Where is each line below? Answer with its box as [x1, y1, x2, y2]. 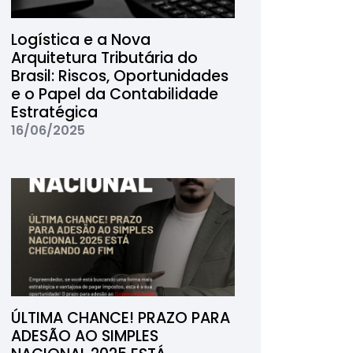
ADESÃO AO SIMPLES [10, 325, 158, 347]
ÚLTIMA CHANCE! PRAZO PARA [10, 307, 230, 329]
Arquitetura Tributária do [10, 47, 198, 69]
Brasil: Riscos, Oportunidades [10, 65, 229, 87]
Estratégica [10, 102, 98, 123]
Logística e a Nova [10, 29, 150, 50]
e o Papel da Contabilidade [10, 84, 218, 105]
